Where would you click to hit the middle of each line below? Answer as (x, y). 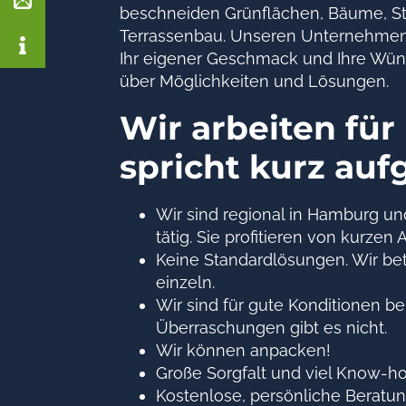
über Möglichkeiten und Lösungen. (254, 81)
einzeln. (185, 282)
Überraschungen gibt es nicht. (271, 328)
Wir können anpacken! (243, 350)
